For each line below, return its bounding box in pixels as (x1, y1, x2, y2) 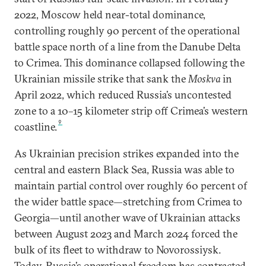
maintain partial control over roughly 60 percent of (14, 179, 247, 193)
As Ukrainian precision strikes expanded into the (14, 147, 239, 161)
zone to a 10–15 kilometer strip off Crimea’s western (14, 104, 248, 118)
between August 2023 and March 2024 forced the (14, 227, 237, 241)
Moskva (188, 72, 220, 86)
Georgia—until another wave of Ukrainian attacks (14, 211, 240, 225)
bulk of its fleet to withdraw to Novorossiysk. (14, 243, 221, 257)
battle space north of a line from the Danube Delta (14, 40, 240, 54)
